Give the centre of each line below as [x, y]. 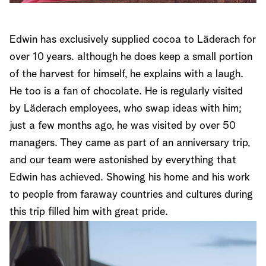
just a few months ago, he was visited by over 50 [123, 126]
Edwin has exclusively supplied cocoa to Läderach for [133, 40]
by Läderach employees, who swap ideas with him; [126, 109]
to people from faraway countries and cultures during [131, 195]
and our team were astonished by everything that [123, 161]
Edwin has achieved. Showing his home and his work [130, 178]
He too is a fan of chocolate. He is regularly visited [126, 92]
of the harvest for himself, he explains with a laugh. [126, 75]
